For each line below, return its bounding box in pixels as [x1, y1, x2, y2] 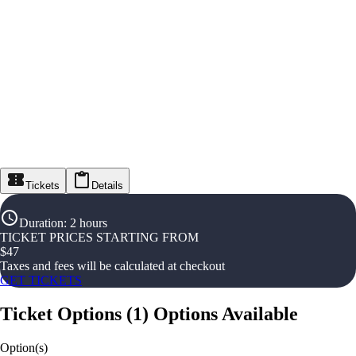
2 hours [70, 216, 107, 230]
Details [91, 180, 123, 192]
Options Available [153, 303, 298, 324]
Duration [19, 216, 64, 230]
